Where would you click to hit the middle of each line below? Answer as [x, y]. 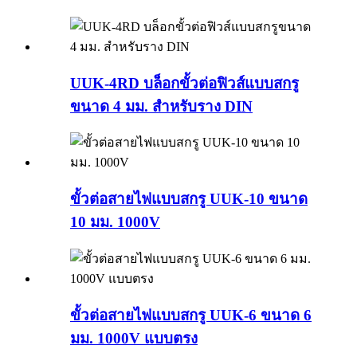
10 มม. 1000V [115, 222]
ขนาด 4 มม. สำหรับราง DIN [161, 106]
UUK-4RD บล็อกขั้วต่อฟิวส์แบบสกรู [184, 83]
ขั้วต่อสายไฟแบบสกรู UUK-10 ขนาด [189, 199]
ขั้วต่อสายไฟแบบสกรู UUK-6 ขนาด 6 [191, 315]
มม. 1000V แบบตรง [134, 338]
